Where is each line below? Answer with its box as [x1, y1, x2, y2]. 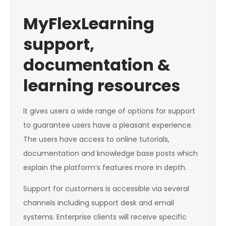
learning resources [23, 74, 180, 97]
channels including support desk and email [23, 198, 174, 208]
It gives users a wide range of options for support [23, 106, 195, 117]
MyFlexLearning [23, 12, 154, 35]
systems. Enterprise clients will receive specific [23, 212, 187, 222]
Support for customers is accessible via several [23, 184, 189, 194]
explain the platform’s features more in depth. [23, 162, 187, 173]
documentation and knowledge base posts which [23, 148, 198, 159]
